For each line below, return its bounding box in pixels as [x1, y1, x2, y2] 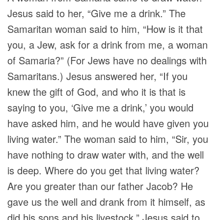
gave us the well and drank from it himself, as [7, 194, 205, 209]
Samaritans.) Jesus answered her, [7, 69, 160, 83]
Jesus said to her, [7, 6, 87, 20]
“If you [160, 69, 188, 83]
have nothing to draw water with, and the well [7, 147, 204, 162]
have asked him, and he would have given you [7, 116, 209, 130]
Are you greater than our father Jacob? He [7, 179, 193, 193]
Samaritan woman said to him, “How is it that [7, 22, 203, 36]
